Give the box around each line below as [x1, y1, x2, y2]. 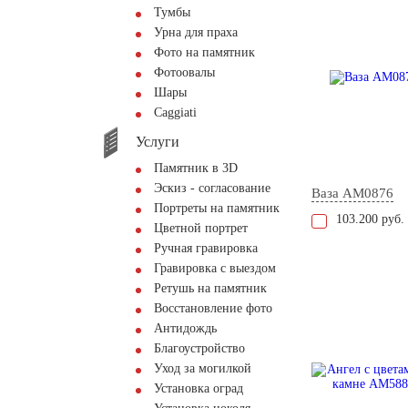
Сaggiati [154, 106, 197, 119]
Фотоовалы [154, 66, 215, 79]
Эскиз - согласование [154, 181, 270, 195]
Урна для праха [154, 25, 238, 39]
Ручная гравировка [154, 241, 258, 255]
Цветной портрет [154, 221, 248, 235]
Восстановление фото [154, 301, 272, 315]
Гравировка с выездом [154, 261, 276, 275]
